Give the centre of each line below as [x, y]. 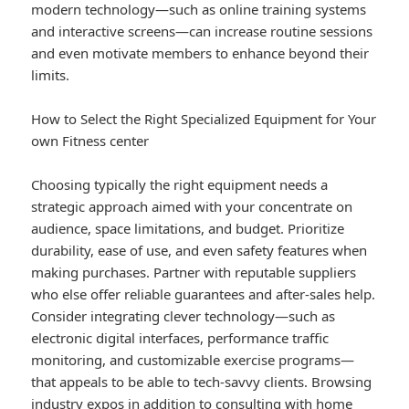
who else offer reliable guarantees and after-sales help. [204, 294]
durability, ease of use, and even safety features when [199, 251]
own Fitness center [90, 141]
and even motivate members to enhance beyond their [200, 53]
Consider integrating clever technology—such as [184, 316]
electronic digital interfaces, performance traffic [180, 338]
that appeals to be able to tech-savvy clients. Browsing [202, 382]
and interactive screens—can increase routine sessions [202, 31]
